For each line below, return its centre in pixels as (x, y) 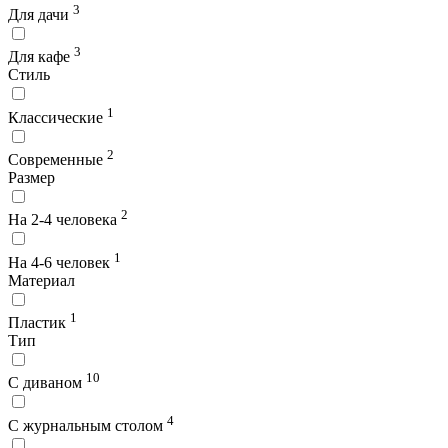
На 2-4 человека (64, 220)
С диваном (47, 383)
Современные (57, 159)
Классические (57, 117)
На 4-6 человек (61, 262)
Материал (41, 280)
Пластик (39, 322)
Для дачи (40, 14)
